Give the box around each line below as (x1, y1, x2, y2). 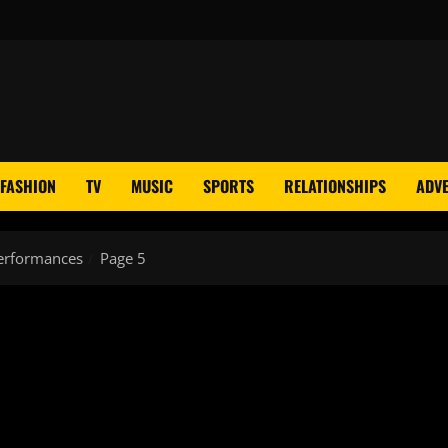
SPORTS (203, 174, 254, 198)
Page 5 (100, 248, 146, 268)
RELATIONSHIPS (284, 174, 386, 198)
